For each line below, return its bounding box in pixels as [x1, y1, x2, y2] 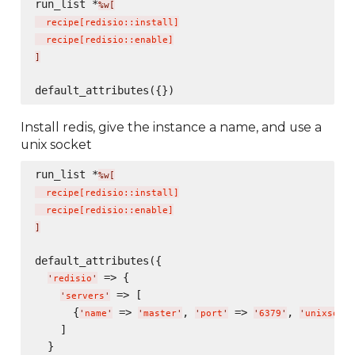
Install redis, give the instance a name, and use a [21, 119, 323, 135]
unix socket [21, 136, 93, 152]
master [143, 307, 177, 319]
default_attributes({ [34, 254, 162, 267]
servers [65, 290, 105, 301]
